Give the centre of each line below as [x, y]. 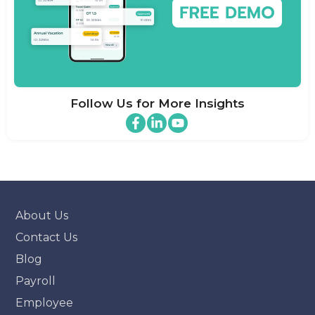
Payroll [36, 281]
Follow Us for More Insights [157, 104]
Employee [45, 303]
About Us [42, 216]
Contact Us [47, 238]
